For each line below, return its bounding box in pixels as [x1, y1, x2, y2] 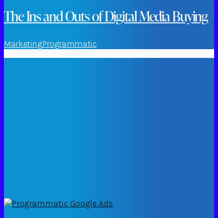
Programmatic [42, 38, 97, 50]
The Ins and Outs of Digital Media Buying [4, 7, 208, 25]
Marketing [4, 38, 42, 50]
